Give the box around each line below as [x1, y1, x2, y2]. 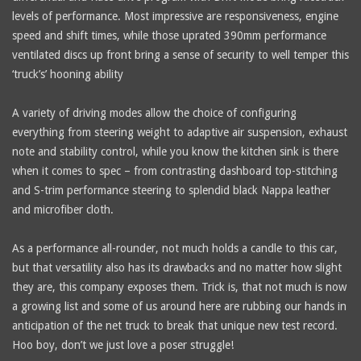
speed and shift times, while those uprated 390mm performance [12, 28, 326, 42]
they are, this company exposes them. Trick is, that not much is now [12, 280, 346, 293]
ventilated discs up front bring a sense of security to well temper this [12, 48, 349, 61]
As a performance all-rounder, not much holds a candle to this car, [12, 241, 338, 255]
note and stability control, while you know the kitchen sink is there [12, 144, 338, 158]
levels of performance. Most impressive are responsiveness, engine [12, 9, 338, 23]
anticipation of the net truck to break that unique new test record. [12, 318, 338, 332]
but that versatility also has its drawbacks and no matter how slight [12, 260, 342, 274]
